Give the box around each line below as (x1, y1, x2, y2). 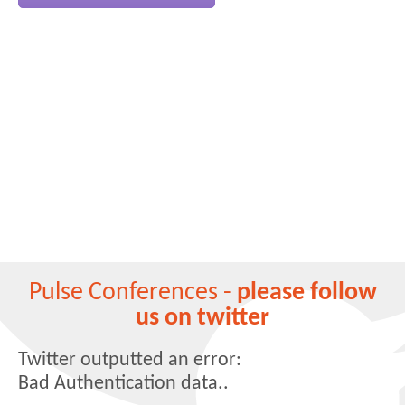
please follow (236, 279, 377, 306)
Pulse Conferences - (28, 279, 237, 306)
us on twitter (136, 305, 269, 331)
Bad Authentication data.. (18, 372, 229, 394)
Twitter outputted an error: (18, 349, 241, 371)
